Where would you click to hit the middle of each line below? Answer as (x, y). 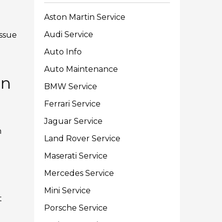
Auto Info (63, 52)
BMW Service (71, 86)
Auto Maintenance (81, 69)
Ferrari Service (73, 104)
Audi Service (69, 34)
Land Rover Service (83, 139)
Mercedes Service (79, 173)
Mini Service (68, 191)
